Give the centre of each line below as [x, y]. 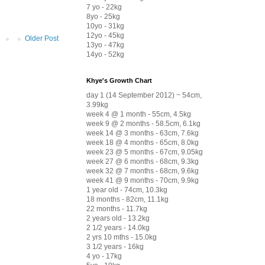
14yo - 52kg [105, 54]
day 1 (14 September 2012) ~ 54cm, [144, 95]
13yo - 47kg [105, 45]
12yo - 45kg [105, 35]
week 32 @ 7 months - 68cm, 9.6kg [143, 171]
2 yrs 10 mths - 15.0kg [122, 237]
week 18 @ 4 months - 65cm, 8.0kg [143, 142]
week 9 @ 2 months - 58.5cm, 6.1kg [143, 123]
